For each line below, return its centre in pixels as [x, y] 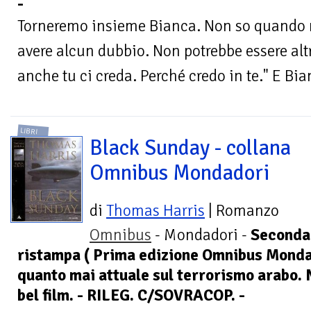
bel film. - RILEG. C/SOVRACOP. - [131, 295]
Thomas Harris [155, 210]
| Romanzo [242, 210]
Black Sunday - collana [190, 148]
